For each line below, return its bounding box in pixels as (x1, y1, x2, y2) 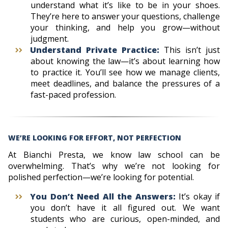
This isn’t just (164, 44, 220, 55)
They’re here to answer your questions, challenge (31, 10, 220, 22)
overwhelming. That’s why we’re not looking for (8, 160, 220, 172)
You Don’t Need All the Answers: (30, 190, 179, 202)
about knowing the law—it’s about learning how (31, 55, 220, 67)
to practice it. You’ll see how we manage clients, (31, 66, 220, 78)
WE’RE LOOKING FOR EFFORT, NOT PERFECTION (8, 132, 181, 142)
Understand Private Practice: (30, 44, 164, 55)
